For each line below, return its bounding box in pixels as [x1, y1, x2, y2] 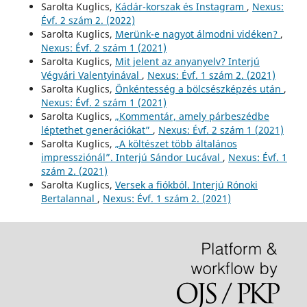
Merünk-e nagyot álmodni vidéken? [114, 27, 280, 41]
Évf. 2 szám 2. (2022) [40, 14, 135, 27]
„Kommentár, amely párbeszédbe [114, 110, 269, 123]
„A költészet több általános [114, 137, 237, 151]
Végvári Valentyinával [40, 69, 142, 82]
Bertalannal [40, 192, 97, 206]
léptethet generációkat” [40, 123, 153, 137]
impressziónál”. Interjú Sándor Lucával [40, 151, 223, 164]
